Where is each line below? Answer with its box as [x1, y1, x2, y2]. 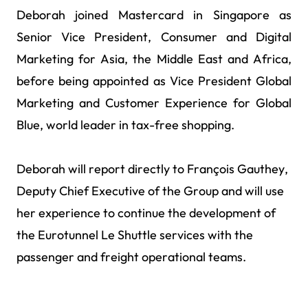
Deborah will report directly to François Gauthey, [16, 161, 288, 177]
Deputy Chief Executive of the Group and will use [16, 183, 284, 199]
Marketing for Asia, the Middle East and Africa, [16, 51, 291, 67]
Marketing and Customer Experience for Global [16, 95, 291, 111]
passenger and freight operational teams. [16, 249, 246, 265]
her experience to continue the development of [16, 205, 276, 221]
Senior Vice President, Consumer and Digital [16, 29, 291, 45]
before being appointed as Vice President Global [16, 73, 291, 89]
